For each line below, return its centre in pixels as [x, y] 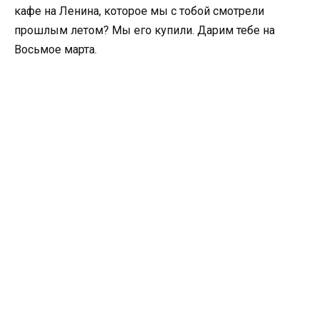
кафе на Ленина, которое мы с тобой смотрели [139, 11]
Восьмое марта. [56, 50]
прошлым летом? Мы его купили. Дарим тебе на [145, 31]
